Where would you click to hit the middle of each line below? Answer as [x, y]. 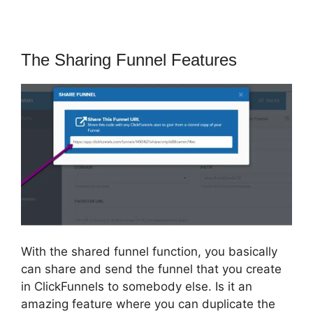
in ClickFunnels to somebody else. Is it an [137, 287]
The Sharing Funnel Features [129, 59]
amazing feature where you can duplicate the [148, 304]
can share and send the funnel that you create [151, 269]
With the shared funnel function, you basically [149, 252]
